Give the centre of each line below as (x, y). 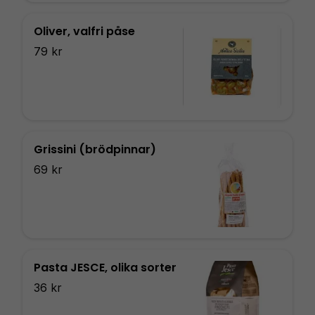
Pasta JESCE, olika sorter (105, 268)
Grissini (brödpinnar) (95, 149)
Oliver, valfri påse (84, 31)
